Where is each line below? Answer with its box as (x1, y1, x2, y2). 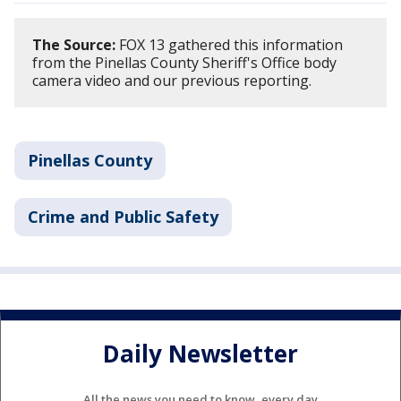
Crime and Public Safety (28, 205, 218, 227)
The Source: (32, 34, 115, 55)
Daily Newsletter (103, 337, 298, 370)
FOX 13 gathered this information (115, 34, 343, 55)
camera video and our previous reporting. (32, 70, 315, 90)
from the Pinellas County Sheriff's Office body (32, 52, 337, 73)
